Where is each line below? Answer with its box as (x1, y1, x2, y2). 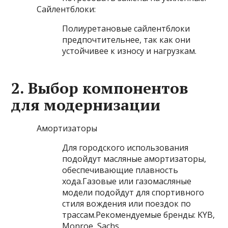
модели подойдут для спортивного (62, 187, 205, 198)
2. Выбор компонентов (11, 78, 189, 99)
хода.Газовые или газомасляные (62, 176, 192, 187)
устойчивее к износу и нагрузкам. (62, 45, 197, 57)
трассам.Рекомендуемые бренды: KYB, (62, 209, 215, 221)
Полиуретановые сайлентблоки (62, 23, 190, 35)
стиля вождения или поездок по (62, 198, 191, 210)
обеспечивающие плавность (62, 164, 179, 176)
